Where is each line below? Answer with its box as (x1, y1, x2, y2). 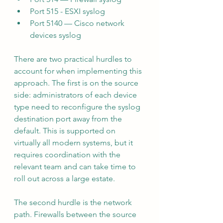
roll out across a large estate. (14, 174, 115, 184)
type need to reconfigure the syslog (14, 102, 142, 112)
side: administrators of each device (14, 90, 139, 100)
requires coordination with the (14, 150, 122, 160)
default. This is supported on (14, 126, 117, 136)
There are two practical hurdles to (14, 54, 134, 64)
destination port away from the (14, 114, 124, 124)
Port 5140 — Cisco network (30, 18, 126, 28)
